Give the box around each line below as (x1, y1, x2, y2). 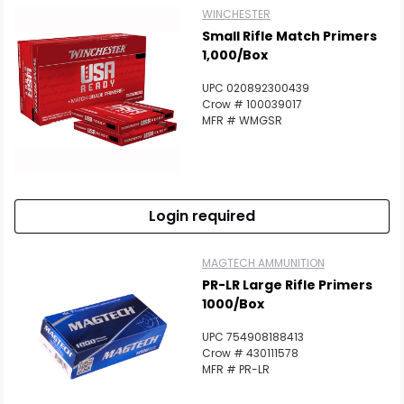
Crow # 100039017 (202, 96, 302, 113)
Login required (149, 206, 255, 227)
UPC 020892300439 (202, 80, 309, 96)
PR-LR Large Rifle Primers (202, 276, 372, 295)
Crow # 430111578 (202, 345, 298, 362)
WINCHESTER (202, 6, 271, 23)
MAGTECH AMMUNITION (202, 255, 325, 271)
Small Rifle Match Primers (202, 27, 377, 46)
